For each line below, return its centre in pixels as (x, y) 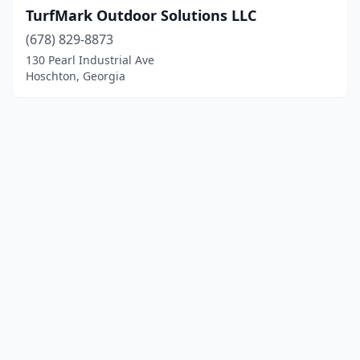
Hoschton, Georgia (76, 76)
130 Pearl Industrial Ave (90, 60)
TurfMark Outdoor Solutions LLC (141, 15)
